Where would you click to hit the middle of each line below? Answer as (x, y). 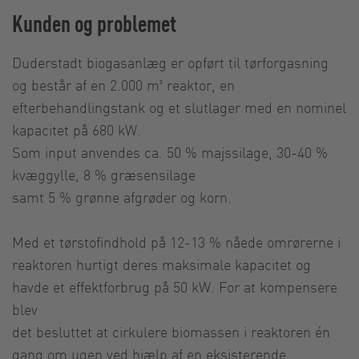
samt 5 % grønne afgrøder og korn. (122, 196)
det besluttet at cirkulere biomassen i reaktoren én (171, 331)
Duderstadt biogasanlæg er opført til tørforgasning (170, 62)
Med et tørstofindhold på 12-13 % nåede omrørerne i (176, 241)
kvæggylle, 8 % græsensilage (106, 174)
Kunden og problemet (94, 22)
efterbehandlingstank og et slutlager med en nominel (179, 107)
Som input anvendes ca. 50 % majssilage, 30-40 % (170, 151)
